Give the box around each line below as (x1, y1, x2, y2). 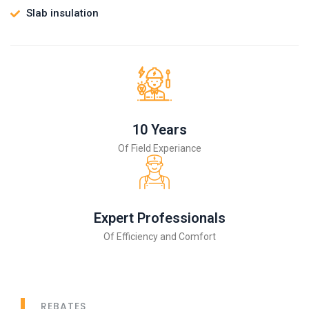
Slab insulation (26, 7, 99, 20)
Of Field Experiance (118, 143, 201, 154)
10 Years (132, 121, 187, 139)
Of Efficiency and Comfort (103, 231, 216, 243)
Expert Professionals (94, 210, 226, 227)
